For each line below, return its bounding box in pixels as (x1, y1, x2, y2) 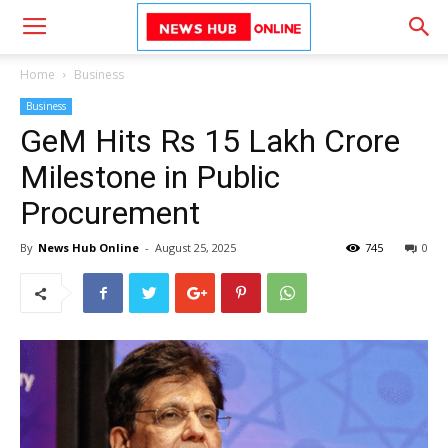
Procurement (20, 194, 200, 232)
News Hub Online (38, 240, 139, 255)
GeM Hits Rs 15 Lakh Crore (20, 122, 400, 160)
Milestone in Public (20, 158, 280, 196)
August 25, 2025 (155, 240, 236, 255)
